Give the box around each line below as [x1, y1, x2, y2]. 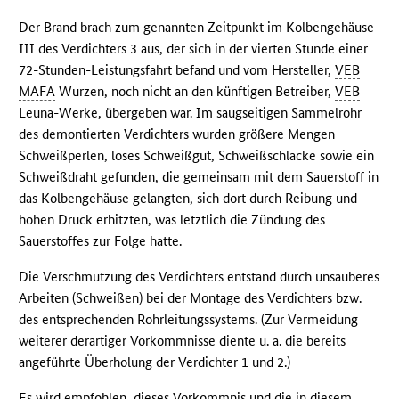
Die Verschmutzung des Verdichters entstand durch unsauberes [19, 268, 380, 286]
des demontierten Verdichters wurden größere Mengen [19, 126, 336, 143]
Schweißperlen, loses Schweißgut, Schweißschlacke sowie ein [19, 147, 375, 165]
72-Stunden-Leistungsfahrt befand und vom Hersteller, [19, 61, 336, 79]
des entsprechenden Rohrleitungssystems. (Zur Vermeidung [19, 311, 359, 329]
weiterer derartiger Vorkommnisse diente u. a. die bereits [19, 332, 346, 350]
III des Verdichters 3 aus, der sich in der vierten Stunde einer [19, 40, 369, 58]
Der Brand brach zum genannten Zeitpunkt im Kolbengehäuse [19, 19, 375, 37]
